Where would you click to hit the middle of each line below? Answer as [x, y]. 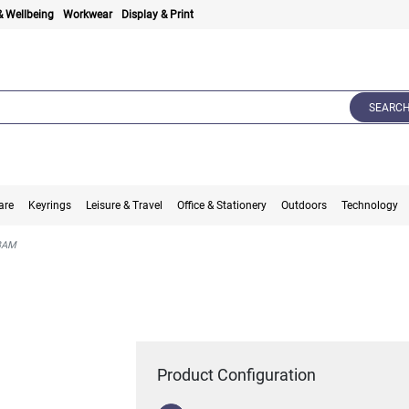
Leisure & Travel [125, 206]
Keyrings [50, 206]
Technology [370, 206]
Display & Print [158, 15]
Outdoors [304, 206]
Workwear [88, 15]
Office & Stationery [222, 206]
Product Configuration [237, 375]
